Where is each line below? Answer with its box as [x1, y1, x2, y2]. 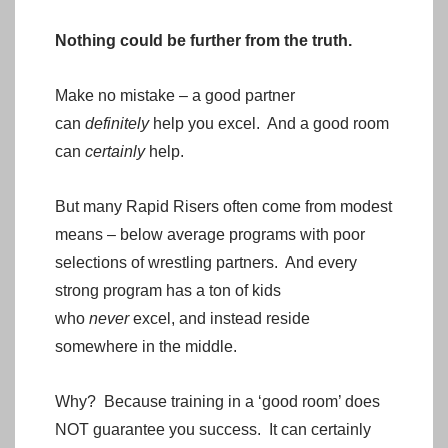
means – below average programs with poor [55, 225, 365, 243]
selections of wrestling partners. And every [55, 253, 357, 271]
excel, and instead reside [129, 309, 310, 327]
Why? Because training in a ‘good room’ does [55, 392, 380, 410]
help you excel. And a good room [149, 114, 389, 132]
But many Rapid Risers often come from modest [55, 197, 392, 215]
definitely [85, 114, 149, 132]
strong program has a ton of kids [55, 281, 281, 299]
